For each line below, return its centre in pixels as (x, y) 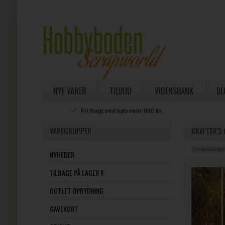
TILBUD (120, 91)
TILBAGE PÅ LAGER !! (76, 173)
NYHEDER (62, 154)
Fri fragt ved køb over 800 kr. (122, 111)
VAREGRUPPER (70, 131)
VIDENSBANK (174, 91)
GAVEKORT (64, 209)
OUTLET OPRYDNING (76, 191)
